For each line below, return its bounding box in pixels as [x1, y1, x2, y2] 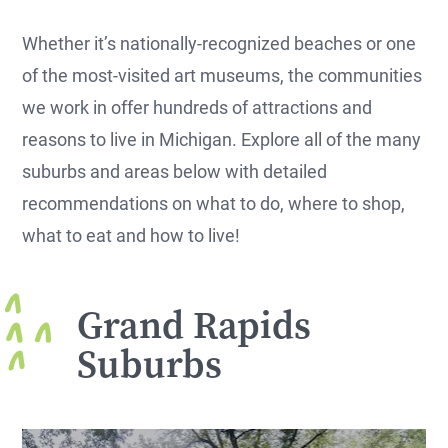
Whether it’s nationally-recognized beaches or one [22, 31, 417, 55]
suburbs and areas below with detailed [22, 159, 328, 183]
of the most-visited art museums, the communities [22, 63, 423, 87]
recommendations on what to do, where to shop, [22, 191, 406, 215]
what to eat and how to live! [22, 223, 241, 247]
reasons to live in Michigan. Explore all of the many [22, 127, 422, 151]
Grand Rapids [77, 299, 312, 351]
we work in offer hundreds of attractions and [22, 95, 373, 119]
